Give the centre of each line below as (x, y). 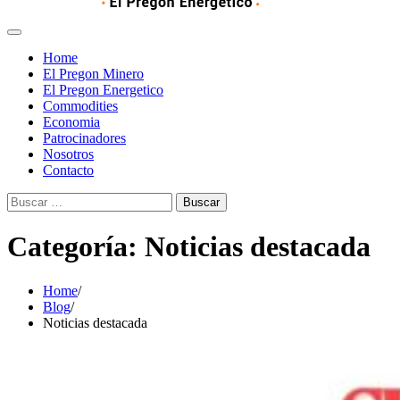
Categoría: (76, 247)
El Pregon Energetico (103, 90)
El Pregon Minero (93, 74)
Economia (71, 122)
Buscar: (28, 200)
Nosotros (68, 154)
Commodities (80, 106)
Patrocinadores (84, 138)
